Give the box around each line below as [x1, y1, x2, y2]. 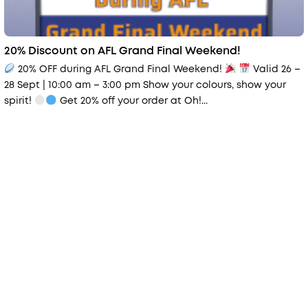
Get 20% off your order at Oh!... [56, 93, 208, 108]
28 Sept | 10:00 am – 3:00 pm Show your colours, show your [4, 78, 286, 92]
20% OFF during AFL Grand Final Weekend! [15, 62, 225, 76]
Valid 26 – [250, 62, 301, 76]
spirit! [4, 93, 34, 108]
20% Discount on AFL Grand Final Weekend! [4, 43, 241, 59]
